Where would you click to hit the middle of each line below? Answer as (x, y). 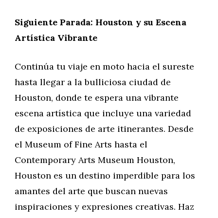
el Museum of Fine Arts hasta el (81, 144)
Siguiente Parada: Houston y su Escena (100, 22)
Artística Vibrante (56, 38)
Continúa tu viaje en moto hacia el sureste (104, 66)
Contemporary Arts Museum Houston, (95, 160)
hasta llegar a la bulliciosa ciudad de (93, 82)
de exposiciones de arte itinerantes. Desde (104, 129)
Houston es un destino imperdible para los (105, 175)
